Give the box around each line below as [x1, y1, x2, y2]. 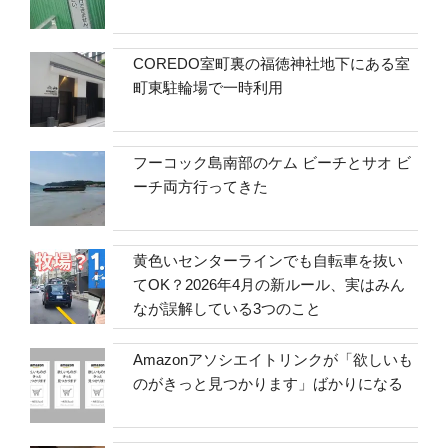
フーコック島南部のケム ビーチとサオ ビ [133, 153, 412, 171]
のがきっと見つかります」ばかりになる [133, 374, 404, 392]
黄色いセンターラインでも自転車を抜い [133, 252, 404, 270]
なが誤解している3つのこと [133, 300, 322, 318]
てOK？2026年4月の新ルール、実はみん [133, 276, 406, 294]
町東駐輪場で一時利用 [133, 79, 284, 97]
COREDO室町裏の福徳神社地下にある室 [133, 55, 411, 73]
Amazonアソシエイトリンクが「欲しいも [133, 350, 414, 368]
